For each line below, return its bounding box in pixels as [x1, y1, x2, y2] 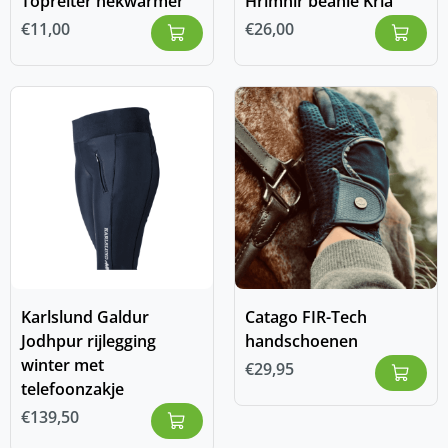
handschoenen [245, 330, 358, 353]
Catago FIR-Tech [245, 306, 367, 329]
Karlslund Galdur [21, 306, 149, 329]
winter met [21, 354, 104, 377]
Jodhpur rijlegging [21, 330, 156, 353]
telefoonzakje [21, 378, 124, 401]
